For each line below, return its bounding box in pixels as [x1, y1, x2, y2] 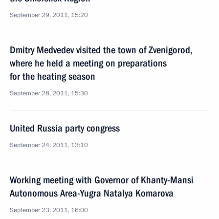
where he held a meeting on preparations [10, 57, 167, 69]
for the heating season [10, 70, 95, 82]
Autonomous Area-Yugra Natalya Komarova [10, 187, 174, 199]
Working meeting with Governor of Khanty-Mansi [10, 174, 194, 186]
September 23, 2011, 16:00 [10, 206, 88, 215]
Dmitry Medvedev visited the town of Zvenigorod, [10, 44, 193, 56]
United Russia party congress [10, 122, 120, 134]
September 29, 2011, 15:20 [10, 11, 88, 20]
